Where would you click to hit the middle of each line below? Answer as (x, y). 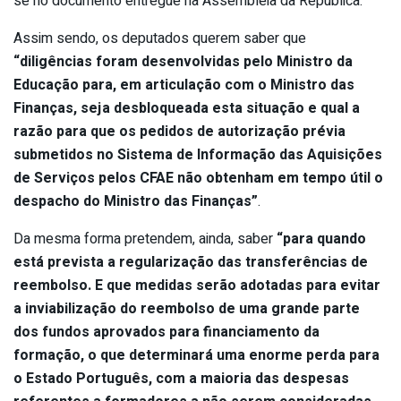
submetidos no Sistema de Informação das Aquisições (198, 155)
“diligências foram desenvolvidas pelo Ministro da (183, 62)
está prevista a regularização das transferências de (191, 263)
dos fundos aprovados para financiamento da (166, 333)
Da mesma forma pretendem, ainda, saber (145, 239)
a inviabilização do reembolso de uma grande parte (187, 309)
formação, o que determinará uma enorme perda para (196, 356)
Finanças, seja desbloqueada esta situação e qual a (187, 109)
